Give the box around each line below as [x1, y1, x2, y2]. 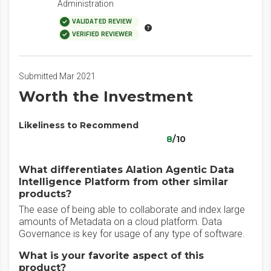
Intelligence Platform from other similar [19, 176, 228, 188]
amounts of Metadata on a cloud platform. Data [19, 216, 222, 227]
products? [19, 188, 71, 200]
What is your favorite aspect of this [19, 250, 204, 261]
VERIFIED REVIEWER [72, 30, 132, 38]
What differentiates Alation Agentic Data [19, 164, 234, 175]
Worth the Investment [19, 88, 193, 105]
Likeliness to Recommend [19, 120, 139, 131]
